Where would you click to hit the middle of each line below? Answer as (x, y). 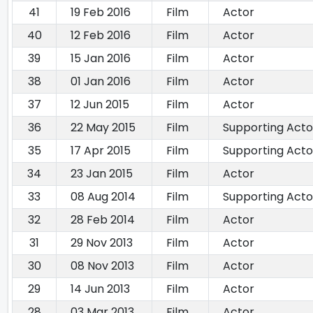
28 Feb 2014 (103, 220)
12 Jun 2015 (100, 105)
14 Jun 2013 (100, 289)
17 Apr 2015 (101, 151)
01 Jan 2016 (101, 82)
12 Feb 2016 (101, 36)
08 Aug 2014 (103, 197)
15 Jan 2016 (101, 59)
